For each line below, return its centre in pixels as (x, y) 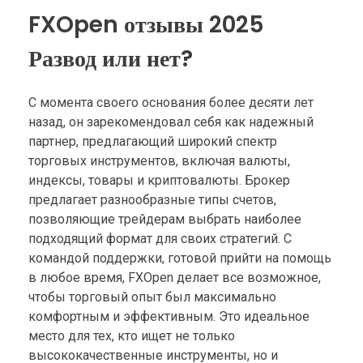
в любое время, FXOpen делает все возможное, (175, 277)
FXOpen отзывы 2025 (146, 25)
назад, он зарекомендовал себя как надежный (171, 122)
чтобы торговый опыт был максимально (152, 297)
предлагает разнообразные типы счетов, (152, 199)
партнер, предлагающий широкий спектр (153, 141)
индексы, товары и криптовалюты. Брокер (159, 180)
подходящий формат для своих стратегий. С (160, 238)
